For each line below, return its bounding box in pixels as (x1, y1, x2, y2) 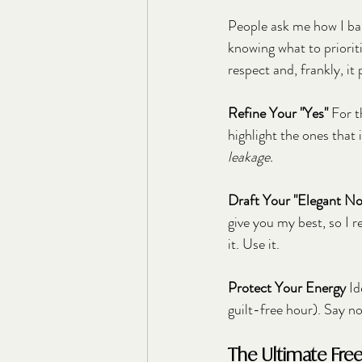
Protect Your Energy (228, 276, 346, 298)
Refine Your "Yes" (228, 102, 328, 124)
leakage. (228, 145, 273, 167)
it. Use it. (228, 233, 280, 255)
